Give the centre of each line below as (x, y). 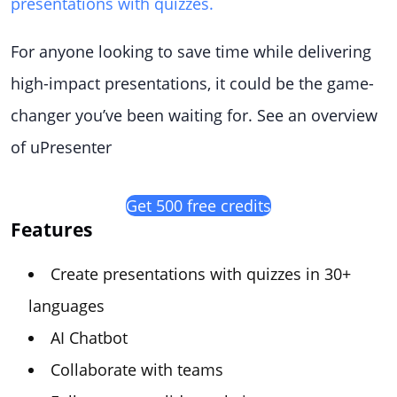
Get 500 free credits (198, 206)
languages (66, 306)
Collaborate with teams (137, 370)
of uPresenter (61, 147)
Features (51, 229)
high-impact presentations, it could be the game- (192, 83)
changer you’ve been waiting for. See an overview (194, 115)
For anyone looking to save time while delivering (191, 51)
